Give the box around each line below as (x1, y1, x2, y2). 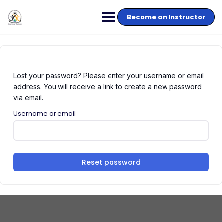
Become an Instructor (127, 12, 205, 22)
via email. (13, 93, 43, 102)
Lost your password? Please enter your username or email (13, 71, 204, 80)
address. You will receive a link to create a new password (13, 82, 202, 91)
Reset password (81, 157, 141, 167)
